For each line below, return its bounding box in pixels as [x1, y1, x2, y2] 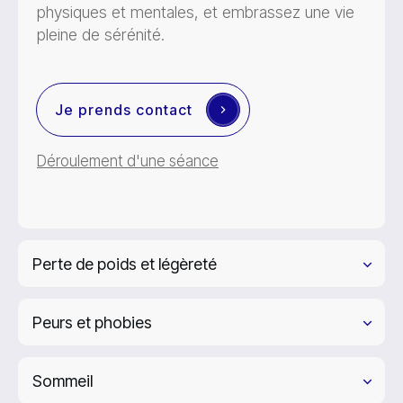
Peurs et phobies [32, 313, 152, 332]
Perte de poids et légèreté [32, 255, 217, 273]
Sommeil [32, 372, 93, 390]
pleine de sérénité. [37, 25, 165, 44]
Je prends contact [55, 100, 193, 119]
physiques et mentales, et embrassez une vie [37, 3, 354, 22]
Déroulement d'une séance [37, 152, 219, 170]
